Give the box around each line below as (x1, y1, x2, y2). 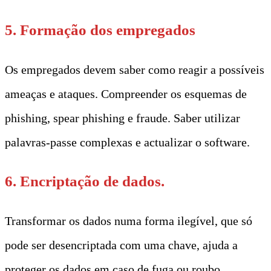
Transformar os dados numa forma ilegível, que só (5, 214, 252, 227)
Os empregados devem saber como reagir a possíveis (5, 62, 264, 76)
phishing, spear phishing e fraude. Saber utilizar (5, 111, 240, 125)
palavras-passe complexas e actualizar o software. (5, 135, 250, 149)
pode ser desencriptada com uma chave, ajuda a (5, 238, 238, 252)
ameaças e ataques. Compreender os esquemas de (5, 87, 247, 100)
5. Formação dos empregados (5, 21, 195, 38)
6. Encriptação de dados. (5, 172, 165, 189)
